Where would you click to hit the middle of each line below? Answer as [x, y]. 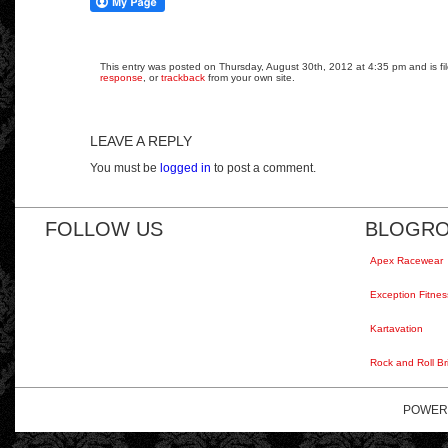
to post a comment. [263, 167]
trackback [183, 77]
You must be [125, 167]
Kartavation [396, 328]
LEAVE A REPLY [141, 140]
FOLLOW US [104, 228]
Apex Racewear [406, 260]
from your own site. [250, 77]
